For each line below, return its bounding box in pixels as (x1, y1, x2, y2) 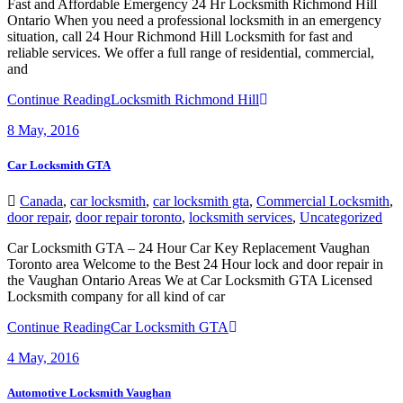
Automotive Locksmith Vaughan (7, 385, 171, 399)
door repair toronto (76, 209, 182, 225)
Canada (20, 193, 63, 209)
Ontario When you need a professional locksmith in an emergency (7, 13, 381, 29)
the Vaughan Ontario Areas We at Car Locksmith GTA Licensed (7, 272, 372, 288)
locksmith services (189, 209, 292, 225)
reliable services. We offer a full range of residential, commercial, (7, 45, 374, 61)
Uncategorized (300, 209, 382, 225)
